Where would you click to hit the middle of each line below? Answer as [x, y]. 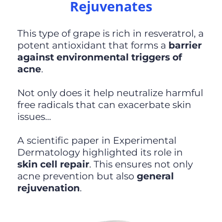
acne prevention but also [77, 176]
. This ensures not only [141, 165]
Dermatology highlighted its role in [100, 153]
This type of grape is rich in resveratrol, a [110, 34]
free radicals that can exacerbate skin [104, 105]
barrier [185, 46]
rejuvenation [48, 188]
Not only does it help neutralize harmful [110, 93]
